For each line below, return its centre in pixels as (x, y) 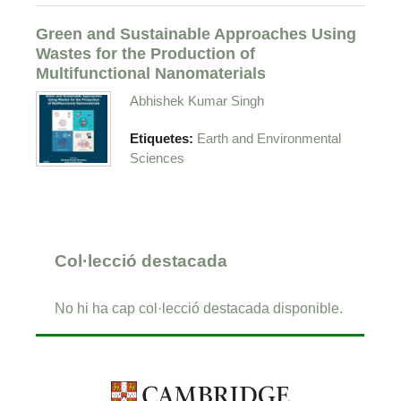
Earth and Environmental (269, 138)
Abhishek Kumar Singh (197, 100)
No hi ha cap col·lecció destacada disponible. (199, 309)
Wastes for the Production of (146, 53)
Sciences (158, 158)
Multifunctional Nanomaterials (151, 73)
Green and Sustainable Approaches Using (196, 33)
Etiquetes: (164, 138)
